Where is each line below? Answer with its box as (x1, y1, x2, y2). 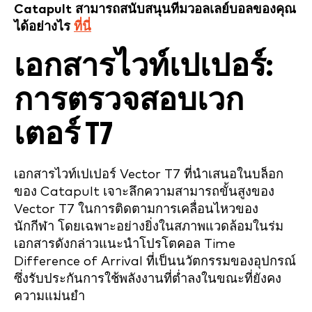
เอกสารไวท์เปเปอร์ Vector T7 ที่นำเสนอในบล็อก (14, 167, 283, 181)
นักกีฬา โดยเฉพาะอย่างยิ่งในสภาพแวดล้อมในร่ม (14, 219, 283, 233)
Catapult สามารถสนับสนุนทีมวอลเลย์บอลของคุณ (14, 2, 296, 16)
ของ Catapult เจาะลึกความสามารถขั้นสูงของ (14, 185, 274, 198)
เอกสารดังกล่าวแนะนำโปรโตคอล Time (14, 237, 235, 251)
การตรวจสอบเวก (14, 84, 244, 116)
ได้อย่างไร (14, 19, 74, 33)
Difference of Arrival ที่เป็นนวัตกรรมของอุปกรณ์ (14, 254, 296, 268)
